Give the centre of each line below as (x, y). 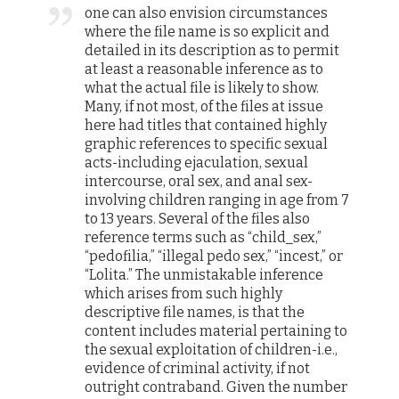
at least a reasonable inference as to (204, 69)
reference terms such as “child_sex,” (204, 238)
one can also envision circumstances (207, 13)
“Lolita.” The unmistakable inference (204, 275)
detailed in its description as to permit (212, 51)
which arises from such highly (184, 294)
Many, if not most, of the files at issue (204, 107)
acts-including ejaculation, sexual (197, 163)
